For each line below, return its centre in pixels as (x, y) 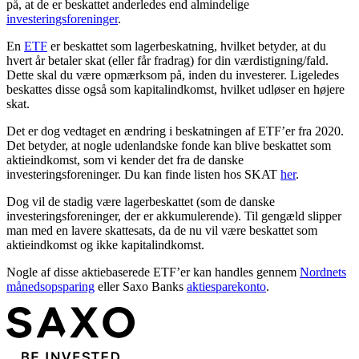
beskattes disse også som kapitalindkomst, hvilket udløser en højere (175, 89)
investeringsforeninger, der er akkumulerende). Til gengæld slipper (174, 216)
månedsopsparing (50, 286)
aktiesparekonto (226, 286)
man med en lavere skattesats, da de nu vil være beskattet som (162, 230)
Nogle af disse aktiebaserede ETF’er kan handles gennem (153, 272)
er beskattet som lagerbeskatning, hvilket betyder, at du (187, 46)
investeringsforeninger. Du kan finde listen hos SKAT (143, 174)
